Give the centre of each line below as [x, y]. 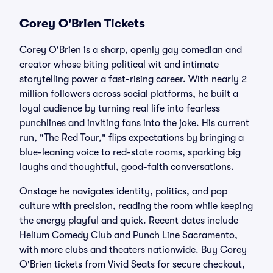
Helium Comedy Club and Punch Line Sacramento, [129, 235]
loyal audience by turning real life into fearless [120, 108]
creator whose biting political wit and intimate [119, 65]
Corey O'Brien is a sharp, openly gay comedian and [131, 50]
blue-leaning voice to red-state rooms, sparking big [130, 152]
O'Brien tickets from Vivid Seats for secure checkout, [132, 264]
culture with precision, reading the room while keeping [136, 206]
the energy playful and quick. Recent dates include [129, 221]
